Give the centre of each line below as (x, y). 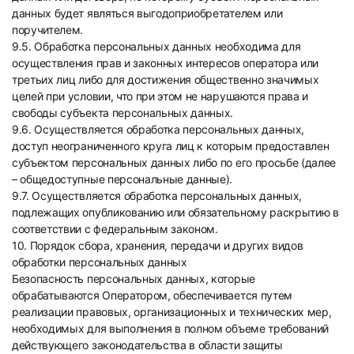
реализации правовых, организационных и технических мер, (172, 312)
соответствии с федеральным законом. (115, 229)
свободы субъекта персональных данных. (123, 113)
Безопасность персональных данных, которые (134, 279)
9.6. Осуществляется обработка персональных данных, (158, 129)
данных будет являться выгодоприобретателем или (147, 13)
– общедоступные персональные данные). (122, 179)
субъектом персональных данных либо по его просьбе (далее (174, 162)
